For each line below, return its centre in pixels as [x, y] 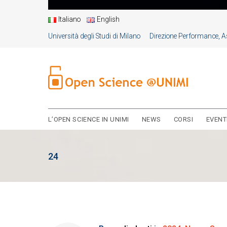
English [108, 20]
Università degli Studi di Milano [94, 36]
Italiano [69, 20]
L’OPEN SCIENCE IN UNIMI [88, 120]
